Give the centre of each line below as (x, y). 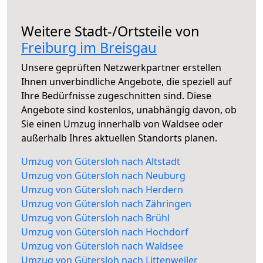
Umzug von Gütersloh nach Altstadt (101, 162)
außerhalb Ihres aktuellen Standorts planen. (119, 138)
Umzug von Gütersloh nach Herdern (102, 190)
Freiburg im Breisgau (89, 48)
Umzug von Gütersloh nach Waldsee (102, 246)
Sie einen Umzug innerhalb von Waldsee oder (122, 124)
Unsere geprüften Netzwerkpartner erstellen (121, 68)
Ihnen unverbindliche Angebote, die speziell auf (127, 82)
